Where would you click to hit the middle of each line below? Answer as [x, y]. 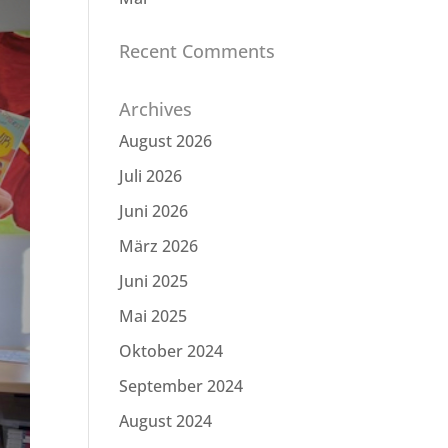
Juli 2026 [151, 176]
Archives [156, 109]
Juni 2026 [154, 211]
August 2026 [166, 141]
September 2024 [181, 386]
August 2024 [166, 421]
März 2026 [159, 246]
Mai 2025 [153, 316]
